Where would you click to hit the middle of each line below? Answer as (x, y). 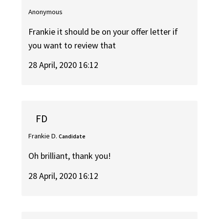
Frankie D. (43, 136)
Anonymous (46, 12)
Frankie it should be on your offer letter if (103, 31)
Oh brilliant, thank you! (70, 156)
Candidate (72, 136)
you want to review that (72, 45)
